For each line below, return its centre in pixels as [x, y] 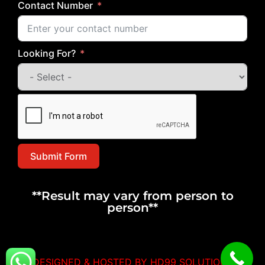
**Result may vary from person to [132, 195]
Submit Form [59, 156]
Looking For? [47, 53]
